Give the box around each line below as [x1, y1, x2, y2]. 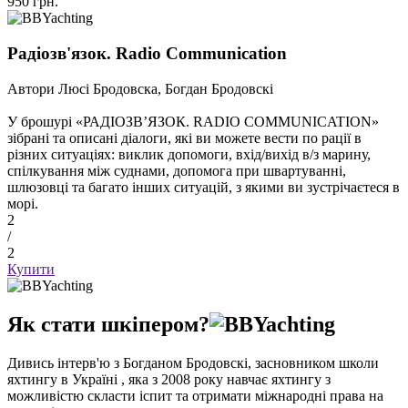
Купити [7, 260, 55, 277]
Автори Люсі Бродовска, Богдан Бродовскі [7, 80, 273, 97]
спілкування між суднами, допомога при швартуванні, [7, 162, 346, 178]
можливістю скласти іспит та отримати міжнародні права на [7, 387, 383, 403]
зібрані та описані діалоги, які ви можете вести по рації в [7, 129, 362, 146]
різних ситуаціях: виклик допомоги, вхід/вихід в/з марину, [7, 146, 371, 162]
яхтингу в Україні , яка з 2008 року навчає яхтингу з [7, 371, 331, 387]
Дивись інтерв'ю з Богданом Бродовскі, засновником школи [7, 354, 379, 371]
